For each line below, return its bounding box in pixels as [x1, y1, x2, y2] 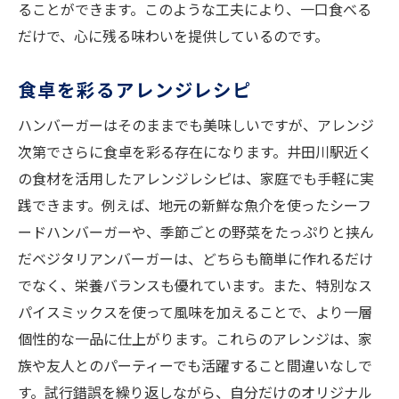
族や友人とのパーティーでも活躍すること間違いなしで [18, 354, 372, 377]
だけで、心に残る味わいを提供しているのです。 [18, 25, 329, 47]
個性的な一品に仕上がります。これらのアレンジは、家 [18, 328, 372, 350]
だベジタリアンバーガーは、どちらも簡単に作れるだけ [18, 248, 373, 270]
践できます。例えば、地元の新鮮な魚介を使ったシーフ [18, 194, 371, 216]
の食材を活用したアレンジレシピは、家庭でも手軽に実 [18, 167, 374, 190]
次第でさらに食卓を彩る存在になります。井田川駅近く [18, 141, 372, 163]
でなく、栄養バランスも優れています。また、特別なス [18, 274, 372, 297]
